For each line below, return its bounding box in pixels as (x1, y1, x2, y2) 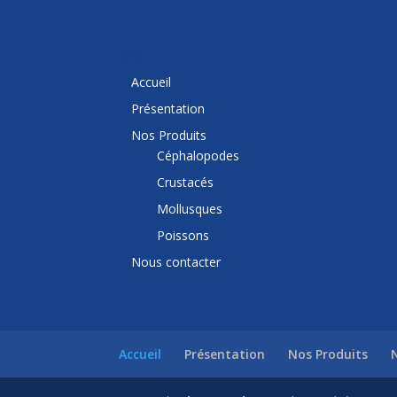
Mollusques (157, 199, 223, 217)
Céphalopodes (157, 146, 240, 164)
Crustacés (157, 173, 214, 191)
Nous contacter (131, 253, 222, 270)
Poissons (157, 226, 210, 244)
